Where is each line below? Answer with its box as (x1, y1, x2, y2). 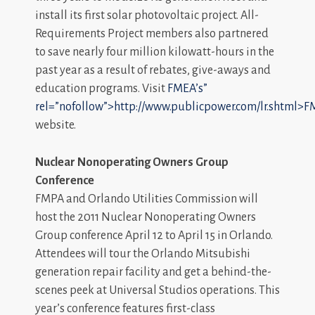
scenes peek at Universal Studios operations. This (35, 283, 280, 297)
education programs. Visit (35, 82, 167, 95)
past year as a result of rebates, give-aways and (35, 63, 271, 77)
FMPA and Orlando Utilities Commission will (35, 192, 258, 205)
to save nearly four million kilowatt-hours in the (35, 45, 274, 58)
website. (35, 118, 76, 131)
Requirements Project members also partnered (35, 27, 269, 40)
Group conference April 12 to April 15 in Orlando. (35, 229, 273, 242)
